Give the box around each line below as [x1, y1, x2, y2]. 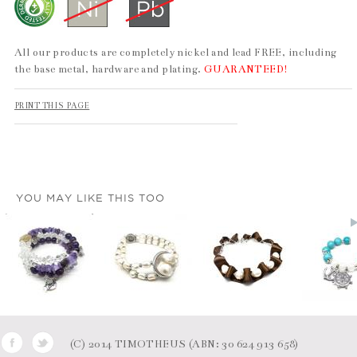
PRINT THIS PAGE [14, 101, 90, 112]
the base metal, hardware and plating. [14, 62, 204, 76]
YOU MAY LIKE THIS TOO [16, 191, 165, 203]
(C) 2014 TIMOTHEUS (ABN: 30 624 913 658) [70, 337, 299, 351]
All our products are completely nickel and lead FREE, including [14, 45, 337, 59]
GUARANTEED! [203, 62, 288, 76]
